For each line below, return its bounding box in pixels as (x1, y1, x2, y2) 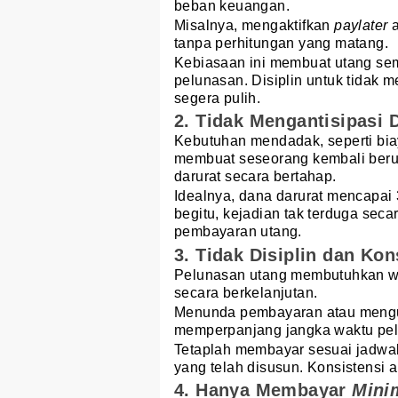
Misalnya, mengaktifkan (174, 18, 335, 34)
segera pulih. (174, 91, 261, 107)
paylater (334, 18, 388, 34)
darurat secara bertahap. (174, 169, 337, 185)
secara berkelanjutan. (174, 284, 318, 300)
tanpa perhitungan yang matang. (174, 36, 388, 52)
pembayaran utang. (174, 224, 302, 240)
